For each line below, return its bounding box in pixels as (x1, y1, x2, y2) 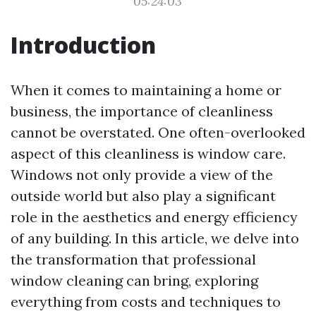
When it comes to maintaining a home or (11, 81, 281, 99)
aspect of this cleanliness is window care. (11, 145, 286, 162)
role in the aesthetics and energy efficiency (11, 208, 298, 226)
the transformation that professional (11, 250, 256, 268)
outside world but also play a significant (11, 187, 276, 205)
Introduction (11, 30, 156, 60)
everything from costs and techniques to (11, 293, 281, 310)
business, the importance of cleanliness (11, 102, 273, 120)
